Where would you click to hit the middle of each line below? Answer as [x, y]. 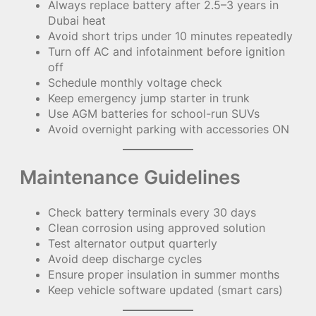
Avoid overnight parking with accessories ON [169, 129]
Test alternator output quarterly [133, 244]
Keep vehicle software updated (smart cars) [165, 290]
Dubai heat [77, 21]
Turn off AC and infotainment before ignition [166, 52]
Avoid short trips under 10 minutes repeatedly [170, 36]
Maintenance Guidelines [130, 177]
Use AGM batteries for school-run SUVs [154, 114]
